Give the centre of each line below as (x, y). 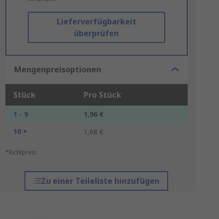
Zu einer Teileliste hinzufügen (100, 181)
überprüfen (97, 33)
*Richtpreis (21, 152)
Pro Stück (102, 95)
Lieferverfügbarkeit (96, 22)
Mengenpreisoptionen (57, 69)
